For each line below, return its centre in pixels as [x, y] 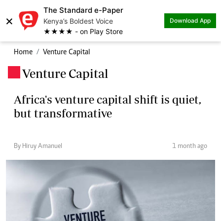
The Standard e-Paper [83, 10]
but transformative [63, 113]
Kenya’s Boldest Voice [78, 21]
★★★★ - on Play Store [83, 31]
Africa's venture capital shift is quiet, [108, 99]
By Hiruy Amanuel [38, 147]
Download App [190, 20]
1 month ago [190, 147]
